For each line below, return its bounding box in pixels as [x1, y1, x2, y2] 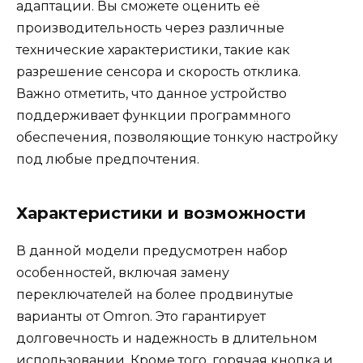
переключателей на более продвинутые [16, 286, 293, 302]
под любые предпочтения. [16, 151, 199, 167]
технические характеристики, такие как [16, 41, 290, 58]
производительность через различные [16, 19, 284, 36]
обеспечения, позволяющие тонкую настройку [16, 129, 338, 145]
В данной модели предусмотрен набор [16, 242, 288, 258]
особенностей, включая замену [16, 264, 229, 280]
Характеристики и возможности [16, 203, 306, 223]
